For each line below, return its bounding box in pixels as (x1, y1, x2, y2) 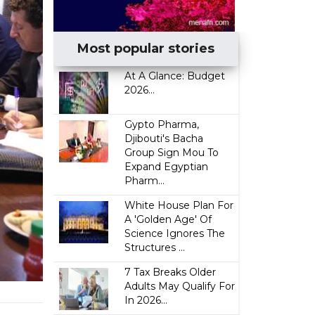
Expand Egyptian (124, 160, 209, 173)
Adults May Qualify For (124, 280, 236, 292)
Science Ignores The (124, 227, 226, 240)
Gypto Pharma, (124, 118, 200, 131)
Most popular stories (77, 41, 215, 56)
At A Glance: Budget (124, 70, 226, 82)
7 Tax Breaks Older (124, 266, 217, 278)
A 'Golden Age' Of (124, 213, 212, 226)
